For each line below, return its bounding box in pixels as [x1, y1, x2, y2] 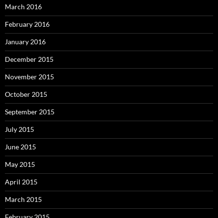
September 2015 [5, 108, 54, 116]
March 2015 [5, 195, 42, 204]
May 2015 [5, 160, 35, 169]
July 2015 [5, 125, 34, 134]
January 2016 [5, 37, 46, 46]
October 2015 [5, 90, 47, 99]
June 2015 [5, 143, 36, 151]
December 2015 [5, 55, 54, 64]
